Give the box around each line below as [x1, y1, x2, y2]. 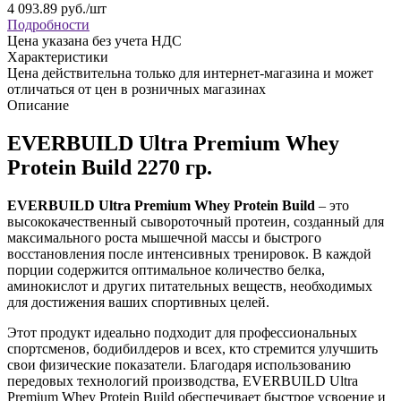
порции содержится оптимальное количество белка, [7, 261, 325, 277]
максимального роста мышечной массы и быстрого [7, 229, 321, 245]
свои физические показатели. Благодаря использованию [7, 356, 351, 372]
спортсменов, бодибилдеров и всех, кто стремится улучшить [7, 340, 378, 356]
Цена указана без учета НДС [7, 32, 182, 48]
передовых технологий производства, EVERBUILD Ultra [7, 372, 358, 388]
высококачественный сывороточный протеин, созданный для [7, 213, 384, 229]
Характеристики [7, 48, 108, 64]
